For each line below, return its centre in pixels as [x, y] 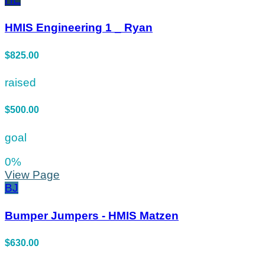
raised [20, 82]
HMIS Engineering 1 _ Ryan [79, 28]
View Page [32, 174]
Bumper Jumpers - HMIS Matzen [92, 215]
